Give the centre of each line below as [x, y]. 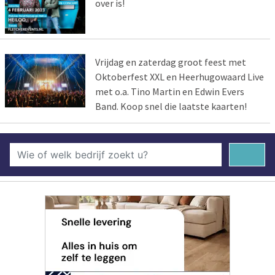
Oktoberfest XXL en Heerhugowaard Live [179, 77]
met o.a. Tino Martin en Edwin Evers [169, 92]
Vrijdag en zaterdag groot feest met [170, 62]
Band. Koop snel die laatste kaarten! [171, 107]
